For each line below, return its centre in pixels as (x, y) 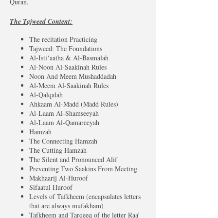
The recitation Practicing (63, 39)
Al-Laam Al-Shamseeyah (64, 113)
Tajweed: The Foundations (66, 48)
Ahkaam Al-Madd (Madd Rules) (74, 104)
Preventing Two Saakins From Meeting (83, 169)
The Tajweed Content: (41, 21)
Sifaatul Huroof (51, 187)
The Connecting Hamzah (63, 141)
